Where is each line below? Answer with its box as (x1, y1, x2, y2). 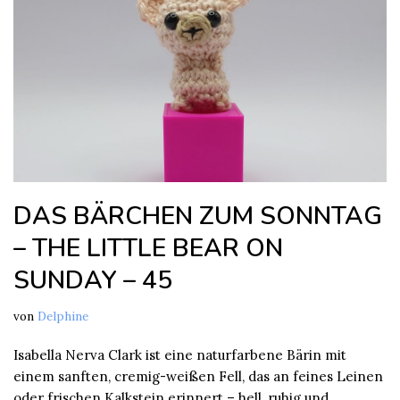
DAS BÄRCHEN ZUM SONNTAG (13, 198, 382, 233)
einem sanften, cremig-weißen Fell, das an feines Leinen (13, 367, 383, 385)
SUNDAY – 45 (13, 262, 172, 297)
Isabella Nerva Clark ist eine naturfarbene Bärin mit (13, 346, 346, 363)
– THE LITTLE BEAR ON (13, 230, 283, 265)
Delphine (37, 307, 88, 324)
